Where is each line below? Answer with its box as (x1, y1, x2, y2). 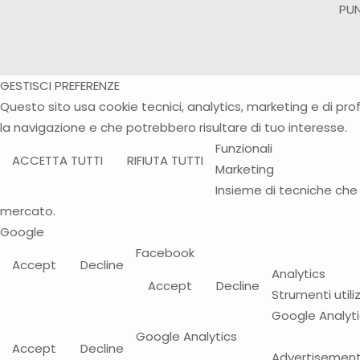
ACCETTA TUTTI (12, 152, 103, 170)
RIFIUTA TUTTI (127, 152, 203, 170)
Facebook (136, 244, 194, 262)
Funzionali (215, 140, 272, 157)
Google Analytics (136, 328, 237, 346)
